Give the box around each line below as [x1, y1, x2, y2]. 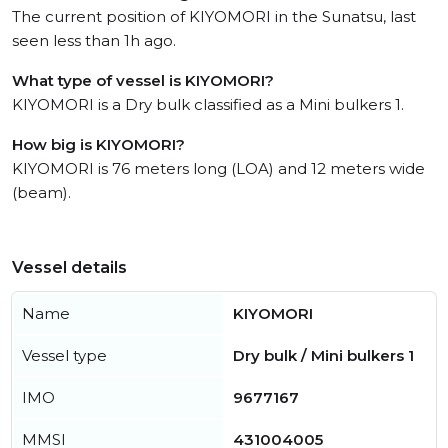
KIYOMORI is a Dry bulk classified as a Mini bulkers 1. [12, 95, 404, 114]
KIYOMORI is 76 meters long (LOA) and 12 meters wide [12, 159, 425, 178]
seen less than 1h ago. [12, 31, 176, 50]
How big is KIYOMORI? [12, 135, 185, 154]
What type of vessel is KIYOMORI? [12, 71, 274, 90]
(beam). [12, 183, 71, 202]
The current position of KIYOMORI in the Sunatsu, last [12, 7, 416, 26]
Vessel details [12, 258, 127, 277]
